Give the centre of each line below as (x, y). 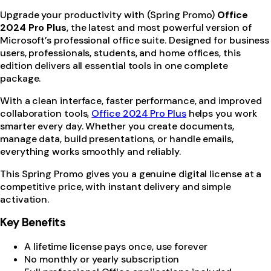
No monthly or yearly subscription (102, 260)
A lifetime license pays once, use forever (116, 247)
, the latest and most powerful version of (159, 27)
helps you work (221, 113)
